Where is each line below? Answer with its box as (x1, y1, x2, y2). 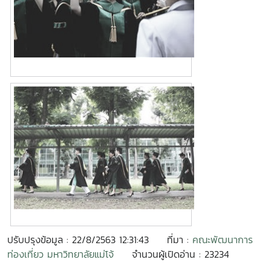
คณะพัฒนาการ (192, 232, 253, 247)
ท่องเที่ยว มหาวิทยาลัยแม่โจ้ (7, 247, 114, 261)
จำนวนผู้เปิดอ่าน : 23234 (132, 247, 229, 261)
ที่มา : (167, 232, 192, 247)
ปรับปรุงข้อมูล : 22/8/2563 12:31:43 (7, 232, 149, 247)
